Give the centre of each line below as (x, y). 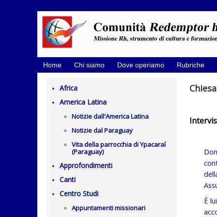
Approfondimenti (86, 165)
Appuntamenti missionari (108, 208)
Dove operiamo (141, 65)
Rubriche (191, 65)
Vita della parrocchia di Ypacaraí (119, 144)
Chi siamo (89, 65)
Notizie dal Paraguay (102, 130)
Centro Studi (79, 194)
